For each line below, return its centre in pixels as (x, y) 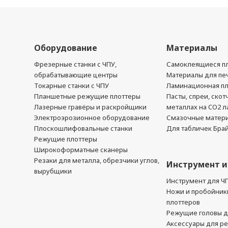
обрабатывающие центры (76, 75)
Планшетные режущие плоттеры (88, 96)
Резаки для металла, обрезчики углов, (97, 160)
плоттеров (183, 202)
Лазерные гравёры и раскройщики (91, 107)
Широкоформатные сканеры (81, 150)
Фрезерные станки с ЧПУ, (76, 64)
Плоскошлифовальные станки (83, 128)
